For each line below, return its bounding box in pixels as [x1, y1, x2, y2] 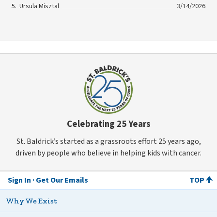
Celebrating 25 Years [66, 118, 151, 131]
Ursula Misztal [19, 1, 59, 12]
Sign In [8, 174, 31, 186]
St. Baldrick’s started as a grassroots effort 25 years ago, [16, 136, 201, 147]
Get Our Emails [36, 174, 88, 186]
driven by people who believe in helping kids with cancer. [15, 147, 201, 158]
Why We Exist [6, 196, 57, 205]
